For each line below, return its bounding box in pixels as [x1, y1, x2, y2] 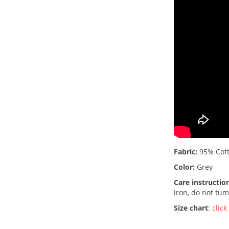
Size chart [174, 203, 208, 213]
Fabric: [174, 147, 197, 156]
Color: [174, 162, 195, 172]
